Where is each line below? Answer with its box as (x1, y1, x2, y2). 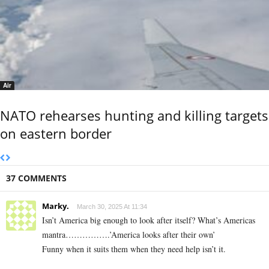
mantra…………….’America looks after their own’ (42, 228, 216, 240)
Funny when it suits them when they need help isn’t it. (42, 243, 226, 255)
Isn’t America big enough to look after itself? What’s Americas (42, 214, 255, 226)
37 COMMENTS (6, 172, 67, 184)
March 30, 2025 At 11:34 (77, 202, 147, 210)
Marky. (42, 200, 69, 211)
